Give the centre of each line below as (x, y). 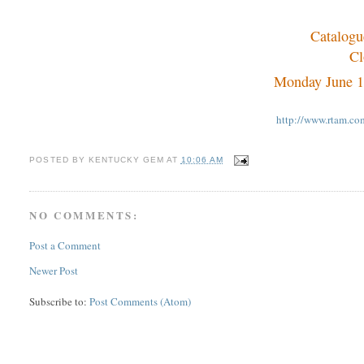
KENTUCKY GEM (126, 160)
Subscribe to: (60, 302)
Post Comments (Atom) (141, 302)
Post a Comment (65, 246)
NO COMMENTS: (84, 214)
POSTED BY (59, 160)
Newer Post (54, 271)
